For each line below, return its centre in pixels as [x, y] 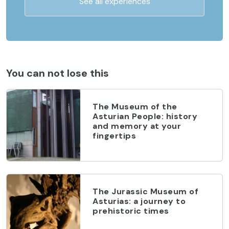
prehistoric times [131, 211]
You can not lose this [58, 73]
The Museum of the [135, 106]
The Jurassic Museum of [145, 191]
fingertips [114, 135]
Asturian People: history [145, 116]
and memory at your [137, 126]
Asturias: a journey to [139, 201]
